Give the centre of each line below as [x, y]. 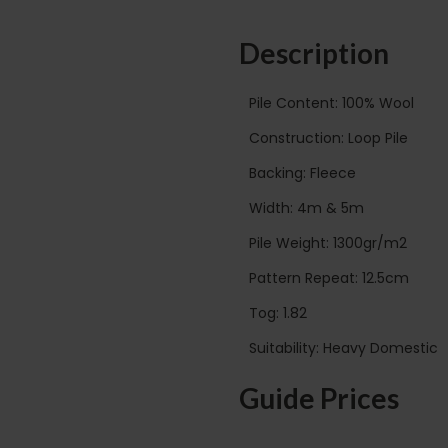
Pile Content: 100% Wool [331, 102]
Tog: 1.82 [278, 312]
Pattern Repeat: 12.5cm [329, 277]
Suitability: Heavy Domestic [343, 347]
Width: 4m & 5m [306, 207]
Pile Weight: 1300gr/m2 [328, 242]
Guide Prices [319, 397]
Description [314, 53]
